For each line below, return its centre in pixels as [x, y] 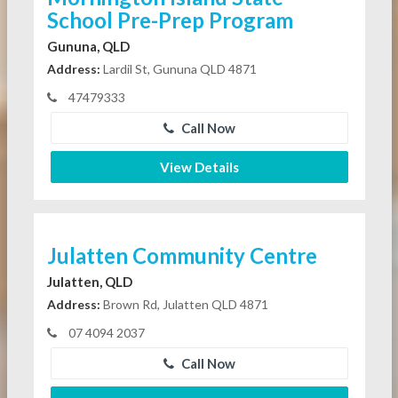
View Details [199, 167]
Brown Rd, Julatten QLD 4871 [184, 304]
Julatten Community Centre [182, 255]
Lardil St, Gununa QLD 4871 [178, 68]
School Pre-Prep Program [170, 20]
